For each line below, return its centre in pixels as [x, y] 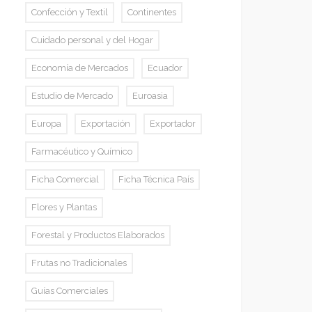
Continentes [152, 12]
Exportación [106, 124]
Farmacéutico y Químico [82, 151]
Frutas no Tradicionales [79, 263]
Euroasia [150, 96]
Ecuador [165, 68]
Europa [46, 124]
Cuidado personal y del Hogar [92, 40]
